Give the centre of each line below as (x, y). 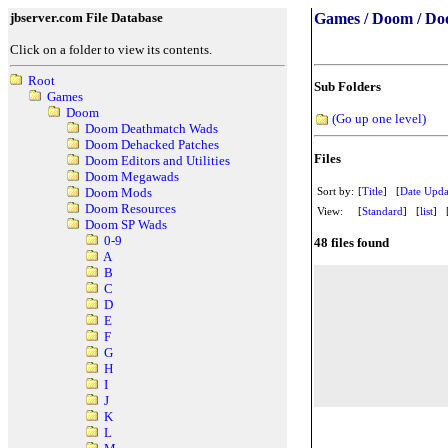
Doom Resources (130, 209)
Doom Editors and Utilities (157, 161)
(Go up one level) (379, 118)
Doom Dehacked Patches (151, 145)
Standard (382, 210)
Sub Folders (347, 87)
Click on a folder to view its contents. (111, 49)
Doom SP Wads (125, 225)
